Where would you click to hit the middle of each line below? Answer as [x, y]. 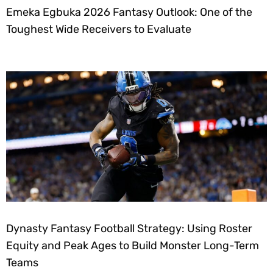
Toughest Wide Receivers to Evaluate [99, 30]
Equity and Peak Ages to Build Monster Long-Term [133, 246]
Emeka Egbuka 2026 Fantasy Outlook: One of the [129, 12]
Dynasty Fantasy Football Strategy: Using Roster [129, 229]
